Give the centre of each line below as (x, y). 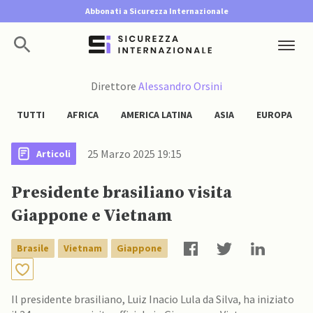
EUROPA (274, 115)
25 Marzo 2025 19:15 (134, 154)
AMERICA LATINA (156, 115)
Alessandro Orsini (180, 86)
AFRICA (83, 115)
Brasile (33, 248)
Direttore (115, 86)
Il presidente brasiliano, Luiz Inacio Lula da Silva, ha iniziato (153, 299)
